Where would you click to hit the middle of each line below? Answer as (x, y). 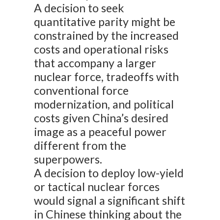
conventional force (82, 91)
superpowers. (68, 159)
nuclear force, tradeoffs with (107, 77)
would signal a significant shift (110, 201)
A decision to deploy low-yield (109, 173)
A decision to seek (79, 8)
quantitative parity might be (105, 22)
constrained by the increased (107, 36)
